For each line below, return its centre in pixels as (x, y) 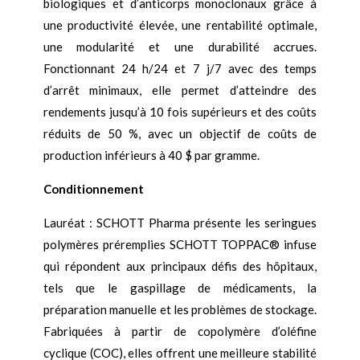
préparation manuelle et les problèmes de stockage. (180, 310)
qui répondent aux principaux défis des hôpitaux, (180, 266)
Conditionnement (93, 189)
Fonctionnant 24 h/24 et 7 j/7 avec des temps (180, 69)
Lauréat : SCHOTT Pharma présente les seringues (180, 223)
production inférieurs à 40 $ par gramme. (151, 155)
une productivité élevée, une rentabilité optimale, (180, 25)
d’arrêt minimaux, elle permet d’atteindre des (180, 90)
